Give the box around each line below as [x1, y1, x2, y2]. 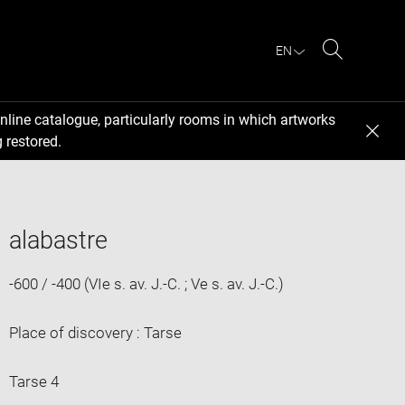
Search [332, 61, 380, 80]
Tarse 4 [8, 372, 59, 391]
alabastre [8, 225, 108, 255]
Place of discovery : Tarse [8, 323, 182, 342]
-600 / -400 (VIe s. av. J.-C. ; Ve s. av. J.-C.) [8, 274, 284, 293]
